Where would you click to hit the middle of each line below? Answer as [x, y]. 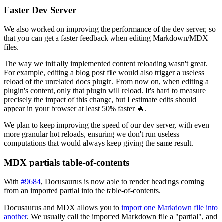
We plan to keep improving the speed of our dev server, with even [107, 125]
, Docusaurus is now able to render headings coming [122, 181]
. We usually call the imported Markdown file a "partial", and [122, 216]
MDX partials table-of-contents [67, 163]
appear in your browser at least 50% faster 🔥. [75, 109]
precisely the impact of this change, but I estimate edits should [100, 100]
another [15, 216]
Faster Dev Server [40, 10]
